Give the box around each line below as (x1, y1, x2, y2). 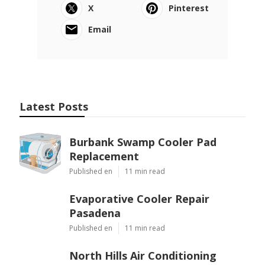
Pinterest (169, 2, 209, 14)
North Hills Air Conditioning (69, 248, 216, 263)
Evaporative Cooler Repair (69, 191, 209, 206)
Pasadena (69, 205, 121, 220)
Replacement (69, 148, 139, 163)
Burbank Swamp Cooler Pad (69, 134, 216, 149)
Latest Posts (19, 99, 88, 114)
